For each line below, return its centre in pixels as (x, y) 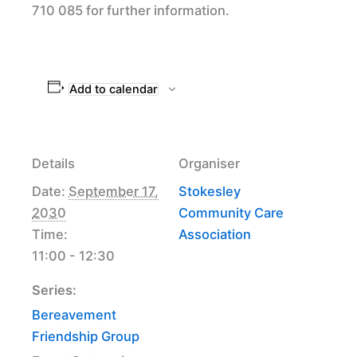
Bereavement (74, 314)
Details (53, 163)
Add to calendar (113, 89)
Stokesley (210, 191)
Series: (54, 290)
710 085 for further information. (131, 10)
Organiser (209, 163)
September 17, (114, 191)
